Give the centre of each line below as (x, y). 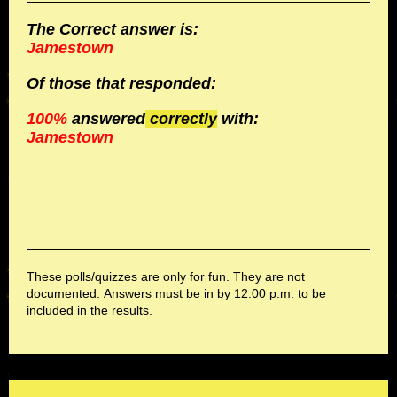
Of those (59, 83)
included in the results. (90, 310)
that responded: (156, 83)
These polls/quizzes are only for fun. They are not (166, 276)
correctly (181, 119)
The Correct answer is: (113, 29)
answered (106, 119)
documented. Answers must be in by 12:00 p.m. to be (176, 293)
